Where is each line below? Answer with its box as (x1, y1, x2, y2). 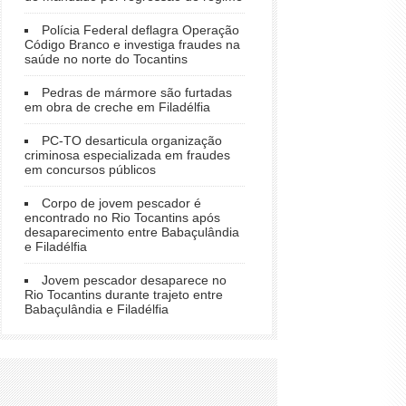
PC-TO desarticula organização (42, 133, 222, 148)
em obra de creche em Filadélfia (24, 100, 210, 114)
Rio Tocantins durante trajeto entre (24, 287, 223, 302)
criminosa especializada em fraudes (24, 148, 230, 162)
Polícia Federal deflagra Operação (42, 23, 239, 37)
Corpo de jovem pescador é (42, 196, 201, 210)
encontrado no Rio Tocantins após (24, 210, 220, 225)
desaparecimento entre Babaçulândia (24, 225, 239, 239)
